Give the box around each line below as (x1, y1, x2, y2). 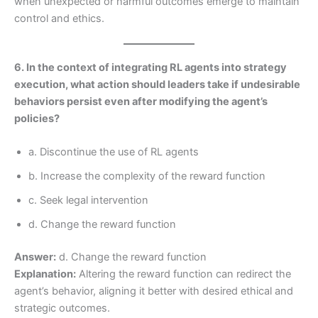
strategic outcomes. (14, 302, 110, 315)
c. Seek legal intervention (28, 194, 148, 207)
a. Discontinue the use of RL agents (28, 146, 199, 159)
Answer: (14, 251, 56, 264)
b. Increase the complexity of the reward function (28, 170, 265, 183)
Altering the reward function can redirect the (76, 268, 291, 281)
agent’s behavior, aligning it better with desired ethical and (14, 285, 293, 298)
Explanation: (14, 268, 76, 281)
